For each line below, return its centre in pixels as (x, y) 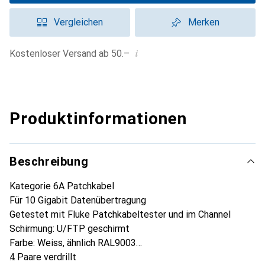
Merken (203, 22)
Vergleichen (78, 22)
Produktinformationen (98, 119)
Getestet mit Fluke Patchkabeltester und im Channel (120, 214)
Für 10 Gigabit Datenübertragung (78, 200)
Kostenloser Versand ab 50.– (72, 54)
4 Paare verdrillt (43, 257)
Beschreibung (49, 161)
